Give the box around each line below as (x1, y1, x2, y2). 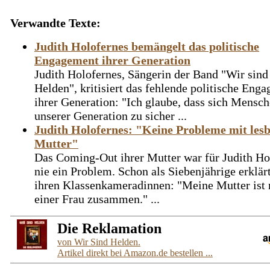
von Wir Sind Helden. (57, 237, 140, 247)
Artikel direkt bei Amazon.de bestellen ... (57, 248, 213, 258)
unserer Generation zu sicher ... (34, 109, 187, 122)
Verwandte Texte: (10, 16, 101, 30)
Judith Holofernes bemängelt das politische (34, 40, 259, 53)
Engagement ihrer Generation (34, 54, 190, 67)
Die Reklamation (57, 221, 162, 236)
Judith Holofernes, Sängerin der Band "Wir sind (34, 67, 268, 81)
